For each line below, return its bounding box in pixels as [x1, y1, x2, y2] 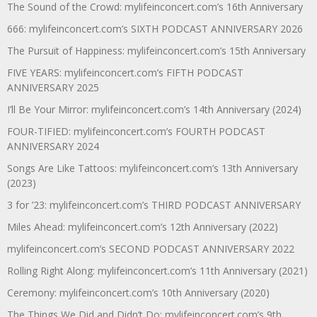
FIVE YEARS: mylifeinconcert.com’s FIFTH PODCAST [7, 65, 243, 79]
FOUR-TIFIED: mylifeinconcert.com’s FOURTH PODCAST [7, 124, 265, 138]
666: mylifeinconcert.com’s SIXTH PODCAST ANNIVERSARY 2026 [7, 21, 303, 35]
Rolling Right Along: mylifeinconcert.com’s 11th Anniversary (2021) [7, 263, 308, 277]
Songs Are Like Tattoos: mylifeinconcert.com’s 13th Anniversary [7, 161, 298, 175]
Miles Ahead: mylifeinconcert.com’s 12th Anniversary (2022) [7, 219, 278, 234]
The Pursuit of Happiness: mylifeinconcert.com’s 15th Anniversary [7, 43, 306, 57]
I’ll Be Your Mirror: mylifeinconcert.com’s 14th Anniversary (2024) [7, 102, 301, 116]
